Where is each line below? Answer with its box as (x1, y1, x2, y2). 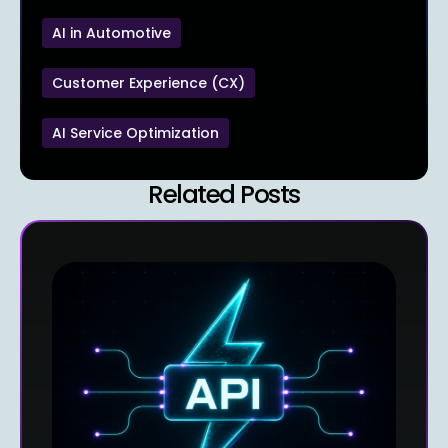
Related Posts (148, 176, 300, 212)
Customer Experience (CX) (52, 72, 245, 93)
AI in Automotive (52, 22, 171, 43)
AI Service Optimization (52, 122, 219, 143)
